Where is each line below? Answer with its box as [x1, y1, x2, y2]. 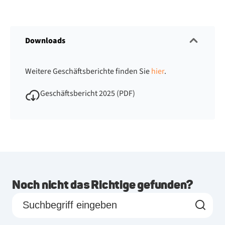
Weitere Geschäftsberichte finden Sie [25, 65, 151, 77]
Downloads [25, 35, 65, 46]
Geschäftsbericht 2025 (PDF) [40, 87, 135, 99]
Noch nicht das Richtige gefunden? [12, 176, 193, 192]
